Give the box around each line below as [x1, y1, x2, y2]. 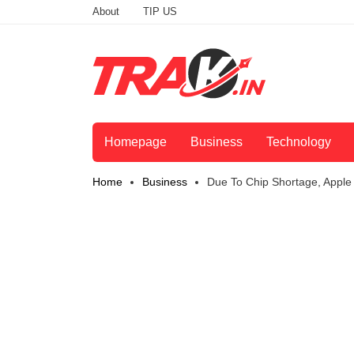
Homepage [104, 135, 167, 149]
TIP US [143, 6, 177, 17]
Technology [266, 135, 331, 149]
